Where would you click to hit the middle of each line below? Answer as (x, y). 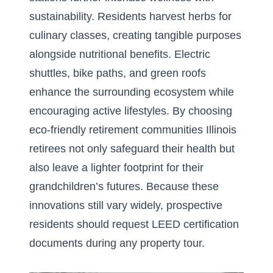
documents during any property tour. (117, 243)
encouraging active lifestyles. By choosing (131, 111)
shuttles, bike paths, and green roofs (118, 73)
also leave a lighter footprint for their (116, 168)
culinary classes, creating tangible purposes (135, 35)
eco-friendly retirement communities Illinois (133, 130)
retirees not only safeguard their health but (132, 149)
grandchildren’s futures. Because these (124, 186)
